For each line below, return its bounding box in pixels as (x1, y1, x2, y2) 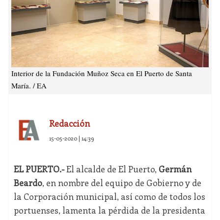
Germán (158, 163, 192, 175)
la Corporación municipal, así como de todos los (13, 191, 205, 203)
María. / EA (11, 81, 47, 91)
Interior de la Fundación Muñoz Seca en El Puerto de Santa (11, 68, 192, 79)
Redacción (49, 117, 90, 130)
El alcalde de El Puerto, (64, 163, 159, 175)
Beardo (13, 177, 42, 189)
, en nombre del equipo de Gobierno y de (42, 177, 201, 189)
